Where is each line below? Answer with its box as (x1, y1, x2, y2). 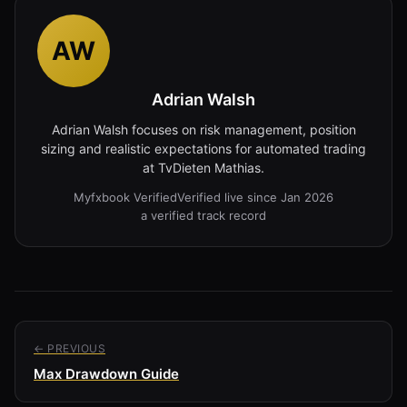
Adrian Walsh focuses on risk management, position (51, 121, 356, 137)
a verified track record (141, 207, 266, 223)
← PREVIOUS (34, 341, 105, 355)
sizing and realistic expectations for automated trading (41, 140, 366, 156)
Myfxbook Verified (74, 189, 177, 204)
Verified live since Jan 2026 (177, 189, 333, 204)
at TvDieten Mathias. (143, 159, 264, 175)
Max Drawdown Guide (34, 364, 179, 382)
